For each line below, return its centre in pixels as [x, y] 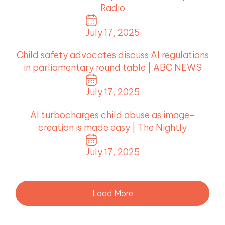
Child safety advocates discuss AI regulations [113, 55]
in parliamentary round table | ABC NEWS [113, 68]
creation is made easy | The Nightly [113, 128]
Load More [113, 194]
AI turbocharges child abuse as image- [113, 115]
